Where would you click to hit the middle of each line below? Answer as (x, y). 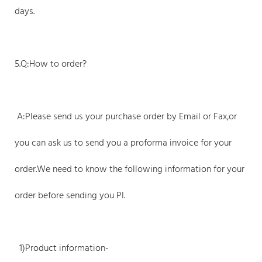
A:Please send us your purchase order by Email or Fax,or (126, 117)
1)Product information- (62, 248)
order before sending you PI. (70, 196)
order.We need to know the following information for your (130, 169)
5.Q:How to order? (51, 64)
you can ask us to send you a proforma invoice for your (123, 143)
